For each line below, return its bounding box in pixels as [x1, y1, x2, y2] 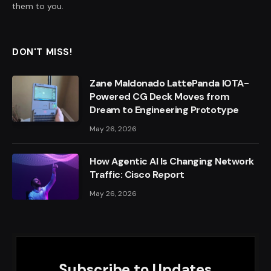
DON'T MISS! [12, 45, 73, 58]
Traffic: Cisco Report [90, 168, 184, 181]
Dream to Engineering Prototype [90, 103, 239, 116]
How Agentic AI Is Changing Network [90, 154, 254, 168]
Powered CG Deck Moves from [90, 90, 230, 103]
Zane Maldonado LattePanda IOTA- [90, 76, 249, 90]
